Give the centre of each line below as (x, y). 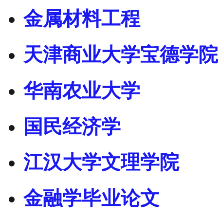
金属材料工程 (82, 19)
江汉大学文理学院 (101, 163)
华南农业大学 (82, 91)
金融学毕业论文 (91, 199)
